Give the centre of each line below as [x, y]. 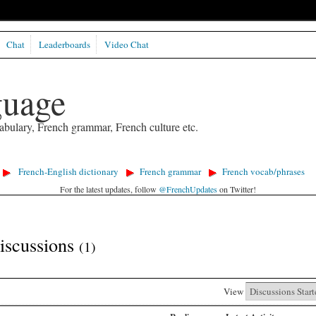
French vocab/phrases [263, 172]
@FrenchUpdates [188, 189]
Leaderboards [64, 45]
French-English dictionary [68, 172]
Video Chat [126, 45]
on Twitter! [237, 189]
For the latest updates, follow [109, 189]
